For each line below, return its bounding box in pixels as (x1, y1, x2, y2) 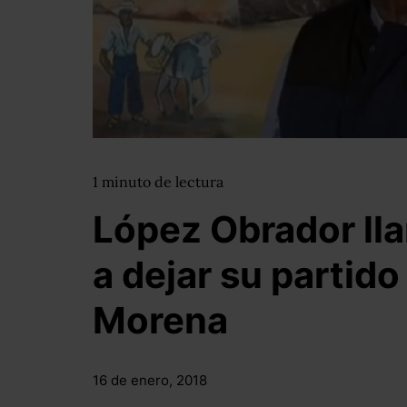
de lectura (154, 173, 223, 191)
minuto (102, 173, 154, 191)
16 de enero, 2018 (93, 372, 207, 389)
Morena (93, 298, 228, 342)
